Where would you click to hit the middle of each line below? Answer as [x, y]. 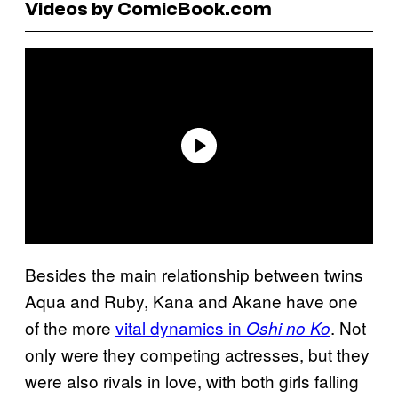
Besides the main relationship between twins [194, 274]
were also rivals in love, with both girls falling [192, 380]
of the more [70, 327]
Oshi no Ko [288, 327]
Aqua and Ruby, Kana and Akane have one [191, 300]
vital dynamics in [181, 327]
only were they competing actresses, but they [197, 354]
